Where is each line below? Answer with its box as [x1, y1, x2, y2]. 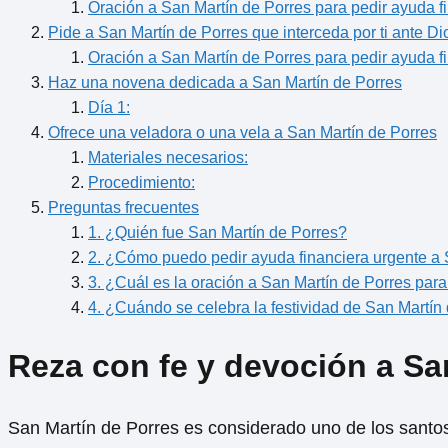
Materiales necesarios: [88, 148, 248, 166]
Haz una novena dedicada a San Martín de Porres [48, 73, 402, 91]
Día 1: [88, 98, 130, 116]
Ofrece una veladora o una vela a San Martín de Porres [48, 123, 437, 141]
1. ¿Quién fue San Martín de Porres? [88, 223, 347, 241]
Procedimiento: [88, 173, 195, 191]
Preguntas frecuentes [48, 198, 199, 216]
